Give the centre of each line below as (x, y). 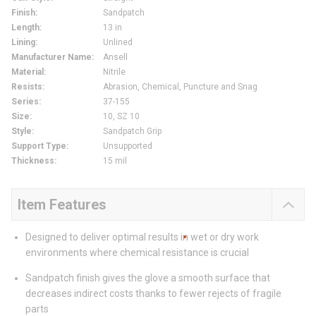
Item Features (62, 205)
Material (28, 72)
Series (25, 102)
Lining (23, 43)
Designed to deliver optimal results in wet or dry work (142, 237)
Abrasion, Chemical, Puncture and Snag (180, 87)
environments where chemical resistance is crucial (137, 253)
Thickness (33, 161)
